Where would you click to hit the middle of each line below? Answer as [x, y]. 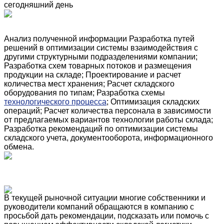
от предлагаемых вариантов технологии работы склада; [108, 119]
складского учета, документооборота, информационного [108, 137]
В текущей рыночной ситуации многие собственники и [105, 197]
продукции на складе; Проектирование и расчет [92, 74]
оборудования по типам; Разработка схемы [84, 92]
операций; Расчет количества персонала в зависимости [107, 110]
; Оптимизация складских [153, 101]
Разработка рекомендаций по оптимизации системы [101, 128]
